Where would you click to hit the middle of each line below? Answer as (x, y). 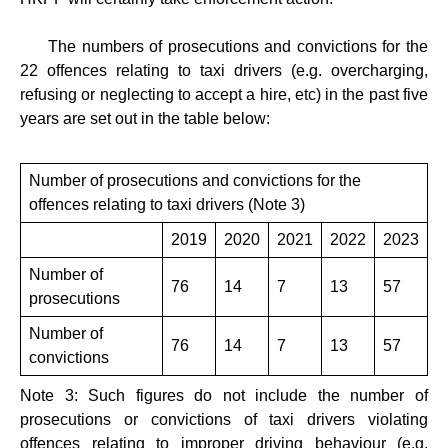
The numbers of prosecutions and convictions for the (224, 46)
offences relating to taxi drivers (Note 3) (167, 204)
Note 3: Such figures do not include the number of (224, 395)
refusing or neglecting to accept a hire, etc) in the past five (224, 94)
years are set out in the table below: (147, 118)
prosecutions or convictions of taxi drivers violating (224, 419)
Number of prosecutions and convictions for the (195, 180)
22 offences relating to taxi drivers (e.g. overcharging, (224, 70)
